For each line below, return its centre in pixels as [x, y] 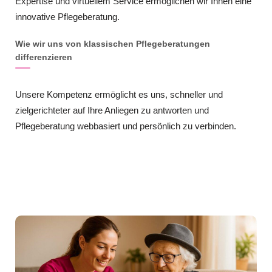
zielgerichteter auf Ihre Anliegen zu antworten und [112, 110]
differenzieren [44, 57]
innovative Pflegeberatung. [67, 16]
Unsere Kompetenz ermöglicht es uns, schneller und [119, 94]
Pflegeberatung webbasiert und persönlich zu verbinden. [126, 126]
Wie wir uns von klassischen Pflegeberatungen [113, 43]
